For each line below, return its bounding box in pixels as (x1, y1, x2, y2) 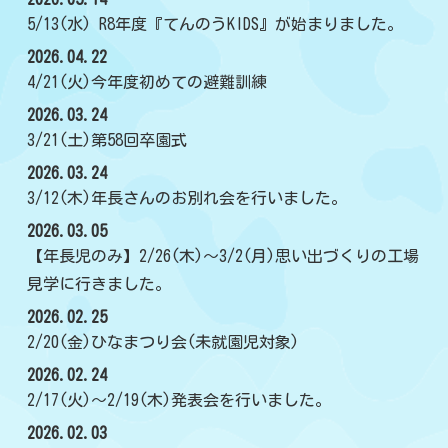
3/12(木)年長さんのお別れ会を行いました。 (27, 190, 347, 207)
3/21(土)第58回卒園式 (27, 132, 187, 149)
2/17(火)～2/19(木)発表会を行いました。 (27, 392, 331, 409)
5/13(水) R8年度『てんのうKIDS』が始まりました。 (27, 16, 403, 33)
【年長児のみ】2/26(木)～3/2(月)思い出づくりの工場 (27, 248, 419, 265)
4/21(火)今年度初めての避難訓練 (27, 74, 267, 91)
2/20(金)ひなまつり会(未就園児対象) (27, 334, 299, 351)
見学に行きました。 (27, 276, 171, 293)
